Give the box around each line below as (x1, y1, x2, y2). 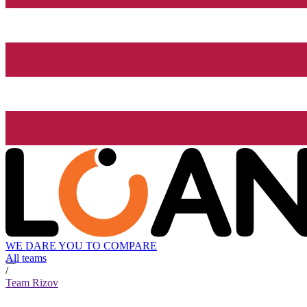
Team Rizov (5, 277, 58, 289)
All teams (5, 252, 47, 265)
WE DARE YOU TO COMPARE (5, 240, 157, 252)
